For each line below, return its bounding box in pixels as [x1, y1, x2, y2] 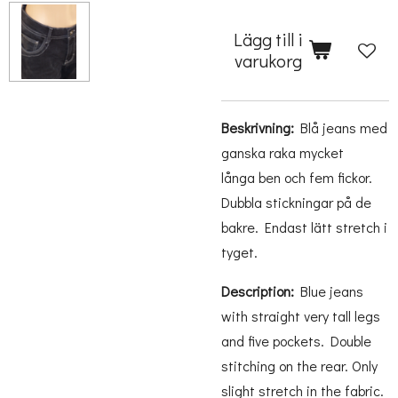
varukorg [234, 49, 302, 72]
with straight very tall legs [221, 306, 380, 325]
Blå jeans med [300, 118, 387, 137]
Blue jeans [300, 282, 363, 300]
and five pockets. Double [221, 331, 371, 350]
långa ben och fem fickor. [221, 168, 372, 187]
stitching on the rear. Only [221, 356, 378, 375]
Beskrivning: [221, 118, 294, 137]
